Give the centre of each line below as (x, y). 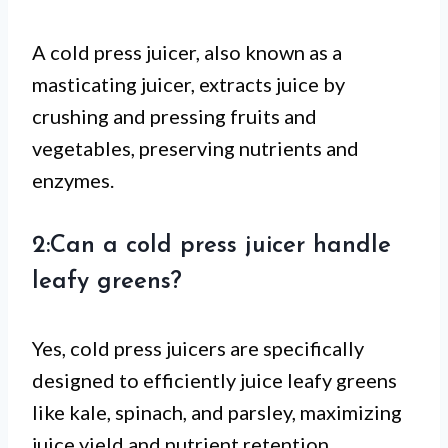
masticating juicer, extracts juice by (188, 84)
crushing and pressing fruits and (174, 116)
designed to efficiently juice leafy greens (214, 380)
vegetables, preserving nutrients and (195, 148)
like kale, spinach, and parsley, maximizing (217, 412)
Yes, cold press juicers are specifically (198, 348)
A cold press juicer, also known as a (187, 52)
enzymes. (73, 180)
